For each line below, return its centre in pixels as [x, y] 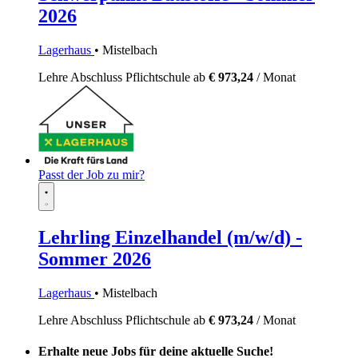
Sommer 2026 [95, 259]
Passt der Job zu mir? [91, 175]
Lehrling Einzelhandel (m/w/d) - [170, 237]
